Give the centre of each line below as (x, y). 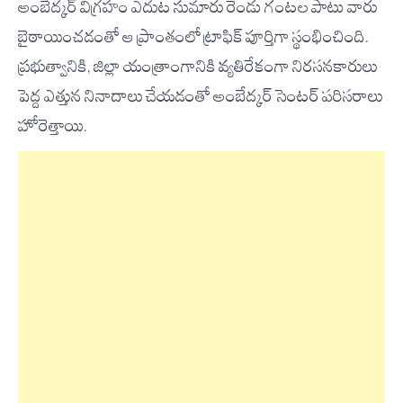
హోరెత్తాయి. (53, 126)
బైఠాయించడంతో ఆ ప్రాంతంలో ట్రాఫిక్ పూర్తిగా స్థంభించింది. (193, 37)
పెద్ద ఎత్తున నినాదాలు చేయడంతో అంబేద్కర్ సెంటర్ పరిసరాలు (201, 97)
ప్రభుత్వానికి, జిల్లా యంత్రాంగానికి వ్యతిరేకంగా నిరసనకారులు (198, 67)
